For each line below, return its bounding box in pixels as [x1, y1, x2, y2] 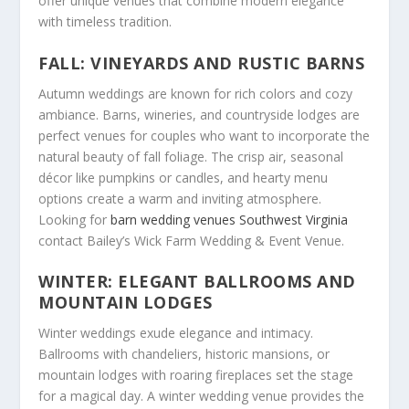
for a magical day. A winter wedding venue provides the [38, 386, 365, 404]
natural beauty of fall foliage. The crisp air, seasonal [38, 147, 344, 165]
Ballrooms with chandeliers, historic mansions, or [38, 344, 330, 362]
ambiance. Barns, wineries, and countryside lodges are [38, 105, 361, 123]
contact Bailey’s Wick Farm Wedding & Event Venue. [38, 231, 345, 249]
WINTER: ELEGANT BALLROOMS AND [38, 269, 356, 292]
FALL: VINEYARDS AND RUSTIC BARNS [38, 51, 365, 74]
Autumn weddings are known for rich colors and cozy [38, 84, 353, 102]
